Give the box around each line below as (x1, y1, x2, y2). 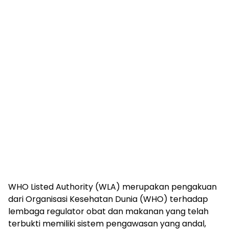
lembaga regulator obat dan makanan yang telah (8, 205, 209, 217)
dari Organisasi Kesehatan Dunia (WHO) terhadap (8, 193, 208, 205)
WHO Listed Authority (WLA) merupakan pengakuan (8, 180, 217, 193)
